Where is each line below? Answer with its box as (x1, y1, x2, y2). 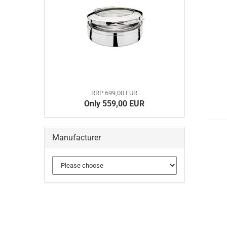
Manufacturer (52, 133, 101, 142)
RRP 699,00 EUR (91, 89, 138, 97)
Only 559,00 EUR (84, 99, 145, 108)
